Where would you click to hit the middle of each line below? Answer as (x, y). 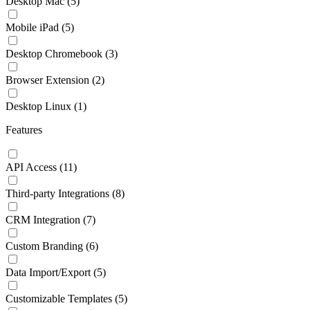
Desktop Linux (38, 106)
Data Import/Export (48, 272)
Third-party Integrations (57, 193)
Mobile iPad (32, 27)
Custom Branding (44, 246)
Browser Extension (47, 80)
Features (24, 129)
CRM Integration (43, 219)
